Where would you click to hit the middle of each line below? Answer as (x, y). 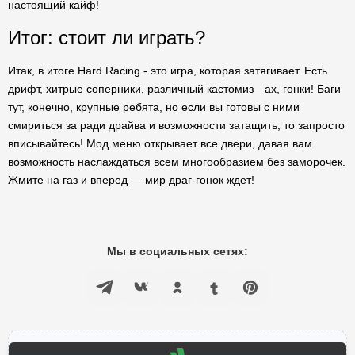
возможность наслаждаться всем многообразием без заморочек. (177, 162)
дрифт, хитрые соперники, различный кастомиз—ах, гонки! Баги (174, 89)
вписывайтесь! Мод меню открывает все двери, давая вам (160, 143)
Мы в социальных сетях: (177, 251)
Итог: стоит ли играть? (107, 38)
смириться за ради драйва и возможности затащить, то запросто (176, 125)
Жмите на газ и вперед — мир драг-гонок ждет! (131, 180)
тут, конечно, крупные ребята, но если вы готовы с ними (154, 107)
